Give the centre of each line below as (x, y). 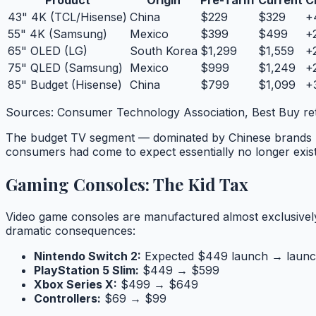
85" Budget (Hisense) (65, 85)
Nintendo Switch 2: (87, 256)
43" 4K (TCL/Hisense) (67, 17)
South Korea (164, 51)
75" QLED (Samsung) (65, 68)
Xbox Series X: (75, 285)
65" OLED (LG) (48, 51)
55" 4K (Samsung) (57, 34)
